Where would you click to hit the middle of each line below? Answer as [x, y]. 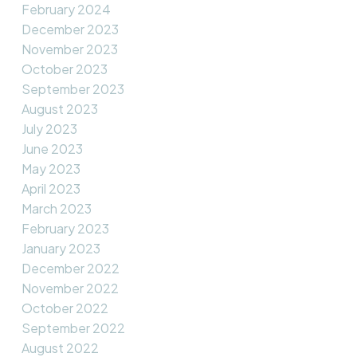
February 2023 [65, 229]
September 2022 [73, 328]
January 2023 [61, 249]
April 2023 [51, 189]
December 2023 [70, 29]
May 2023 [51, 169]
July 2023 [49, 129]
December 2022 [70, 269]
